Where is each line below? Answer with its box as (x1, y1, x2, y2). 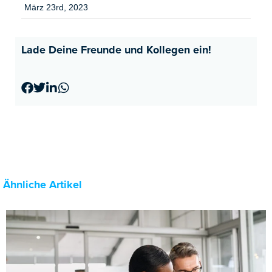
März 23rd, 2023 (24, 2, 89, 12)
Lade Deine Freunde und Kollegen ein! (21, 41, 212, 58)
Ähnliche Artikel (3, 176, 82, 192)
